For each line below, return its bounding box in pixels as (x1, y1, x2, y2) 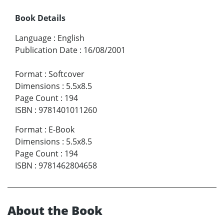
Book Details (15, 12, 65, 23)
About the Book (7, 201, 102, 218)
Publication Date (15, 44, 77, 55)
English (57, 32, 84, 43)
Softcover (48, 68, 84, 79)
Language (15, 32, 51, 43)
